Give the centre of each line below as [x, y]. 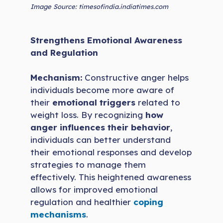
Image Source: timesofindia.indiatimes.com [100, 7]
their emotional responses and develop [111, 152]
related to [158, 103]
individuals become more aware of [103, 90]
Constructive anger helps [136, 78]
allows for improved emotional [94, 190]
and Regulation [64, 52]
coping [149, 202]
